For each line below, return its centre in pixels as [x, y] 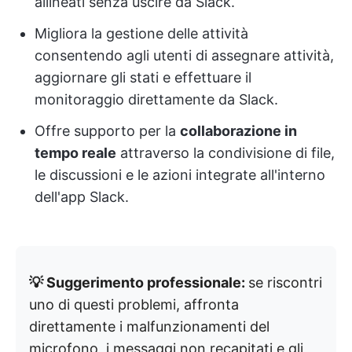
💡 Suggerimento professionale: [139, 282]
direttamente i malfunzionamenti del [149, 326]
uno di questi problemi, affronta [134, 304]
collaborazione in [238, 131]
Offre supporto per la [107, 131]
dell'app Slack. [82, 197]
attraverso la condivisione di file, [225, 153]
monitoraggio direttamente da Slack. [156, 99]
